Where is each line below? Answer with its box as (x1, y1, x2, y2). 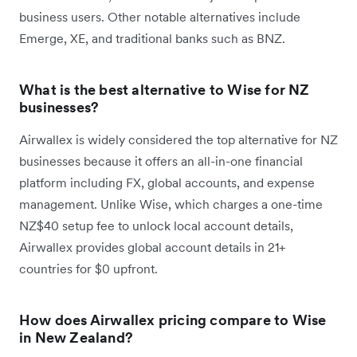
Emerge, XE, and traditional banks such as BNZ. (19, 29, 285, 46)
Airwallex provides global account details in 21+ (19, 238, 285, 255)
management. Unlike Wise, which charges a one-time (19, 195, 323, 212)
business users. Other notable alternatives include (19, 8, 300, 25)
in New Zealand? (19, 328, 133, 347)
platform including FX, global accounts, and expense (19, 174, 315, 190)
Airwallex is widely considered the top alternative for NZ (19, 131, 338, 147)
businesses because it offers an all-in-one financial (19, 152, 303, 169)
